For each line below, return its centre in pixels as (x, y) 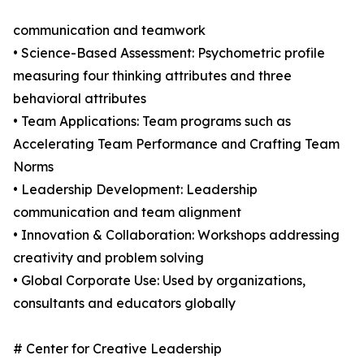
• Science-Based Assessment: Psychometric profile (169, 53)
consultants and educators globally (124, 303)
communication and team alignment (127, 212)
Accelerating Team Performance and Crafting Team (176, 144)
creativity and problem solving (108, 258)
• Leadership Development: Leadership (135, 190)
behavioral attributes (80, 99)
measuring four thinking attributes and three (152, 76)
